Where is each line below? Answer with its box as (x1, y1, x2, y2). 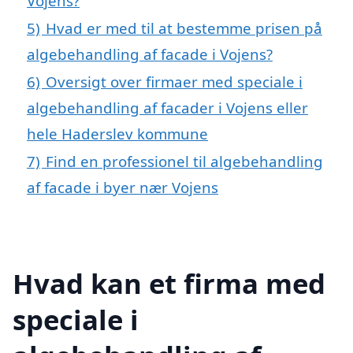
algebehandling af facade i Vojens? (27, 44, 273, 65)
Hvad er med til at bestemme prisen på (46, 18, 322, 39)
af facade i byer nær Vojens (27, 177, 218, 198)
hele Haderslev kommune (27, 124, 208, 144)
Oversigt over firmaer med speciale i (46, 72, 303, 92)
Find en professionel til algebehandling (46, 151, 323, 172)
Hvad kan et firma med (13, 264, 325, 302)
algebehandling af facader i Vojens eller (27, 98, 308, 118)
